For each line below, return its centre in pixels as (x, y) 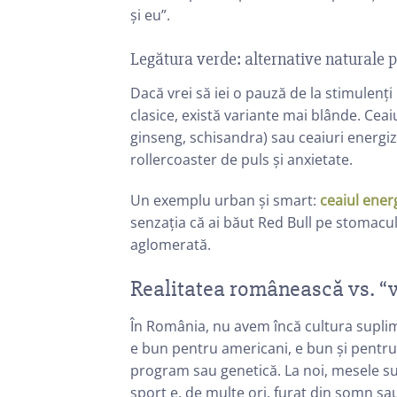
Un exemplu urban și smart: (225, 200)
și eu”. (150, 16)
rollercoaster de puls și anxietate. (241, 160)
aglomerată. (171, 244)
